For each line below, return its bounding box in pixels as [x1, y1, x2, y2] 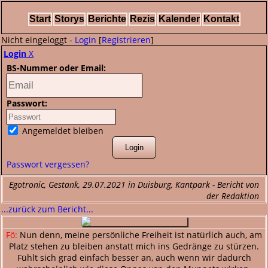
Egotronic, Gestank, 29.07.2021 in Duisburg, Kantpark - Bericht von [9, 179, 259, 190]
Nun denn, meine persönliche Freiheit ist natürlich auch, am [17, 229, 262, 240]
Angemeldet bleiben [20, 125, 103, 136]
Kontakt [203, 14, 239, 24]
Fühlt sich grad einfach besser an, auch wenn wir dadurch [17, 252, 251, 263]
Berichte [87, 14, 126, 24]
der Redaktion [206, 190, 259, 202]
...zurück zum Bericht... [1, 203, 93, 215]
